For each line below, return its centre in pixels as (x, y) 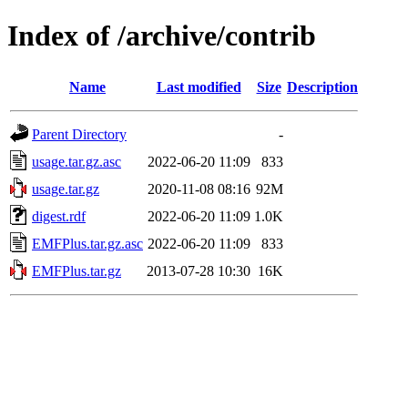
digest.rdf (59, 216)
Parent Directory (79, 134)
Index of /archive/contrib (162, 36)
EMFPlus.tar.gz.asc (87, 243)
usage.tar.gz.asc (76, 161)
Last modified (199, 87)
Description (322, 87)
